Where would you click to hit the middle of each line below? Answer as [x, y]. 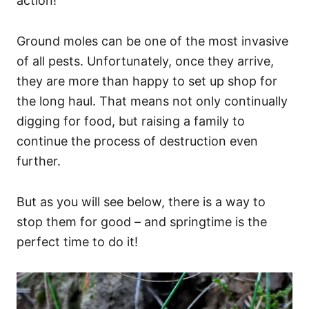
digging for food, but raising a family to [131, 121]
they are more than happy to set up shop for [147, 81]
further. [39, 161]
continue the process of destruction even [137, 141]
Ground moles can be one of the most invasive [152, 41]
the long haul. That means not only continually [152, 101]
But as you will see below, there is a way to [141, 202]
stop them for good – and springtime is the [142, 222]
